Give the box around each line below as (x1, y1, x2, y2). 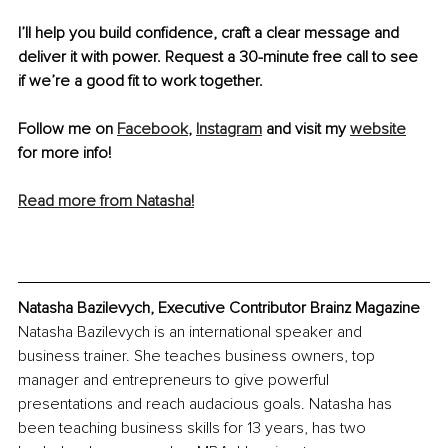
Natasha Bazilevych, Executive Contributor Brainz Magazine (18, 298, 420, 319)
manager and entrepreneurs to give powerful (18, 370, 333, 391)
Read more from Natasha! (18, 190, 194, 211)
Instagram (196, 118, 262, 139)
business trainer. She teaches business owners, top (18, 346, 379, 367)
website (350, 118, 406, 139)
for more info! (18, 142, 111, 163)
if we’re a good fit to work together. (18, 70, 267, 91)
